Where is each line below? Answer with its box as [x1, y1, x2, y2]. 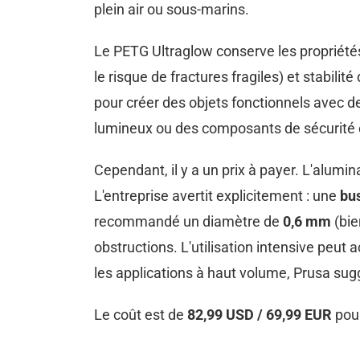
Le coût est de [94, 306, 187, 324]
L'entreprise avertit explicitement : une [94, 187, 340, 205]
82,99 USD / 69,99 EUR [187, 306, 332, 324]
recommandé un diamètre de [94, 213, 283, 231]
